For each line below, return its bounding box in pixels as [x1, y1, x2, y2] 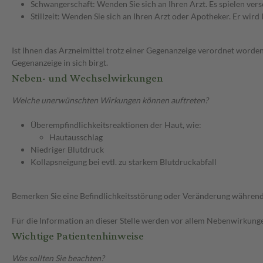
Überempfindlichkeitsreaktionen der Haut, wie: [31, 120, 201, 130]
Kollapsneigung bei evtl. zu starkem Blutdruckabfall [31, 157, 217, 167]
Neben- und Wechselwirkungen [12, 68, 163, 89]
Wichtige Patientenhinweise [12, 226, 144, 247]
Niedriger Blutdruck [31, 144, 104, 155]
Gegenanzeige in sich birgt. [12, 58, 108, 68]
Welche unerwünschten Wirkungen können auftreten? [12, 95, 208, 106]
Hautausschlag [49, 132, 103, 143]
